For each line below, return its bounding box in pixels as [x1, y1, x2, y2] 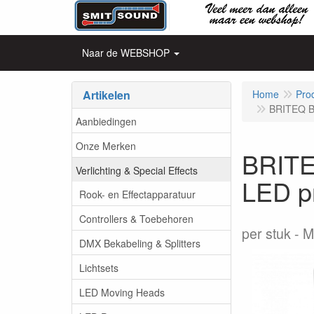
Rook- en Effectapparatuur [79, 186, 196, 201]
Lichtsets [79, 260, 118, 275]
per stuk [242, 224, 291, 243]
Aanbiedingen [76, 114, 137, 128]
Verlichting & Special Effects [76, 163, 198, 177]
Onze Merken [76, 138, 136, 153]
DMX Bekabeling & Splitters [79, 235, 200, 250]
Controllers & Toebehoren [79, 211, 193, 226]
